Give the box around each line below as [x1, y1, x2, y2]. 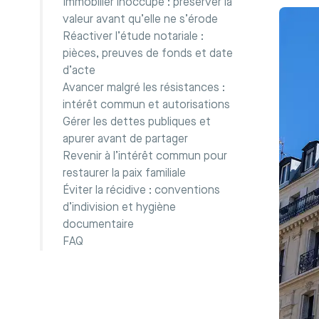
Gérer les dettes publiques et [63, 117, 211, 128]
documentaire [63, 219, 134, 231]
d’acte [63, 66, 95, 77]
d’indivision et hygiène [63, 202, 176, 214]
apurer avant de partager [63, 134, 188, 145]
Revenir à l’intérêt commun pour [63, 151, 227, 162]
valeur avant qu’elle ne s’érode [63, 14, 218, 26]
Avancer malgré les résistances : [63, 83, 225, 94]
